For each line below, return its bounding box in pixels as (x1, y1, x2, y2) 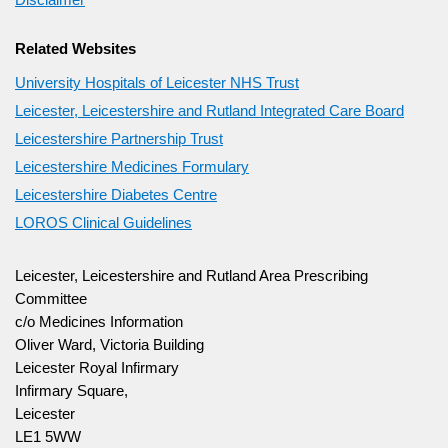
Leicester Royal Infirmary (15, 359, 179, 376)
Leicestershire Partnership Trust (15, 130, 223, 147)
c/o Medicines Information (15, 313, 183, 330)
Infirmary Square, (15, 382, 128, 399)
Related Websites (15, 40, 136, 57)
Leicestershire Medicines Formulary (15, 158, 249, 175)
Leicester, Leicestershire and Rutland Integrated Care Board (15, 102, 404, 119)
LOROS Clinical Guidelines (15, 214, 192, 231)
